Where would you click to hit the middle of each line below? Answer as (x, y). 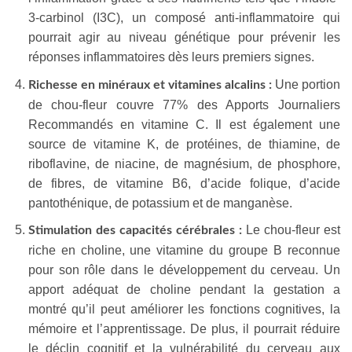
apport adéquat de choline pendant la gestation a (184, 290)
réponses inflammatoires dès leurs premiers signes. (171, 57)
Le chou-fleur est (291, 230)
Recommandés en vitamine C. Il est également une (184, 124)
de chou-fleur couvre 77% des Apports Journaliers (184, 104)
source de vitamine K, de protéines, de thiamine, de (184, 144)
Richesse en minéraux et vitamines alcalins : (150, 84)
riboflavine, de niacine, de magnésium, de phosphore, (184, 163)
